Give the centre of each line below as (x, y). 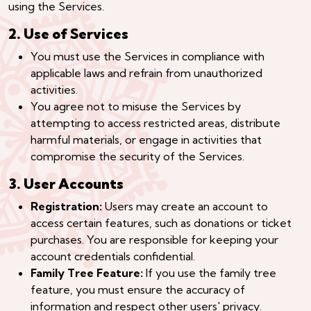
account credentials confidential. (113, 256)
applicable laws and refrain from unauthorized (146, 73)
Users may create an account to (185, 206)
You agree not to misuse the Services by (136, 106)
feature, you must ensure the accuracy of (138, 289)
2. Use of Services (68, 33)
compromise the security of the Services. (137, 156)
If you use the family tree (210, 272)
